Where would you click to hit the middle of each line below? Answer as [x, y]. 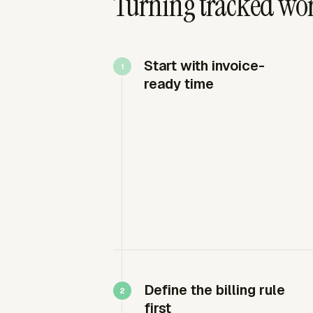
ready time [179, 83]
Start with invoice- [204, 65]
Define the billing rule [214, 290]
